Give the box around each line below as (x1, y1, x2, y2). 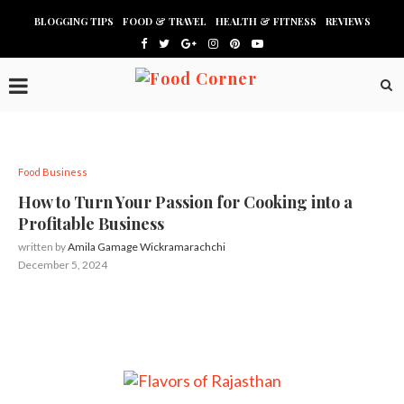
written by (18, 240, 68, 253)
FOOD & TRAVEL (122, 14, 207, 28)
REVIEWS (325, 14, 371, 28)
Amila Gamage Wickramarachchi (68, 240, 225, 253)
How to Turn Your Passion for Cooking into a (18, 191, 353, 213)
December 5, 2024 (18, 258, 107, 271)
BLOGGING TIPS (33, 14, 114, 28)
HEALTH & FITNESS (215, 14, 317, 28)
